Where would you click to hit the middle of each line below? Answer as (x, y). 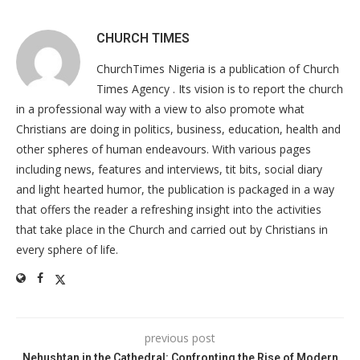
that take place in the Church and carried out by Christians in (172, 229)
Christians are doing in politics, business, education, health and (178, 129)
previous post (180, 338)
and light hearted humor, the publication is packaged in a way (175, 189)
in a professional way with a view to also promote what (160, 109)
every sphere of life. (67, 250)
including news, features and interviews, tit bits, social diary (169, 169)
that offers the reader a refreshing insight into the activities (169, 209)
